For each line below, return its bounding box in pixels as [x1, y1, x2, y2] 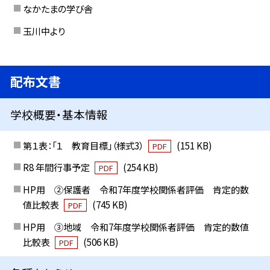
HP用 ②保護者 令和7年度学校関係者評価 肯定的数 [22, 183, 249, 196]
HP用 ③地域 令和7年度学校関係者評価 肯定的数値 [22, 219, 249, 233]
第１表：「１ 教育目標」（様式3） [22, 138, 145, 152]
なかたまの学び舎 [22, 2, 93, 16]
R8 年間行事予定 [22, 160, 92, 174]
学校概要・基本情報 [10, 106, 108, 123]
